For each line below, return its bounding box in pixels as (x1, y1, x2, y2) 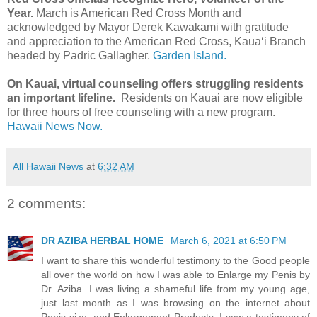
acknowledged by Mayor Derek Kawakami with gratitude (7, 21, 289, 34)
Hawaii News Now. (7, 120, 103, 133)
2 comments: (7, 196, 86, 212)
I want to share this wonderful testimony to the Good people (41, 254, 310, 266)
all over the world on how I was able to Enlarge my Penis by (41, 268, 310, 280)
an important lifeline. (7, 92, 115, 105)
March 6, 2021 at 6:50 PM (171, 234, 287, 246)
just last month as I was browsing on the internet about (41, 296, 310, 309)
